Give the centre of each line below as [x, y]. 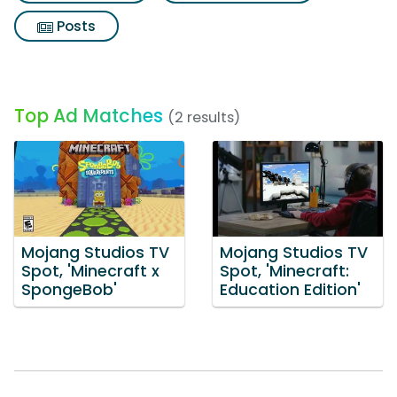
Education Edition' [290, 289]
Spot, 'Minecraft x [90, 271]
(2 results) [204, 117]
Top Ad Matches [89, 116]
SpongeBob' [69, 289]
